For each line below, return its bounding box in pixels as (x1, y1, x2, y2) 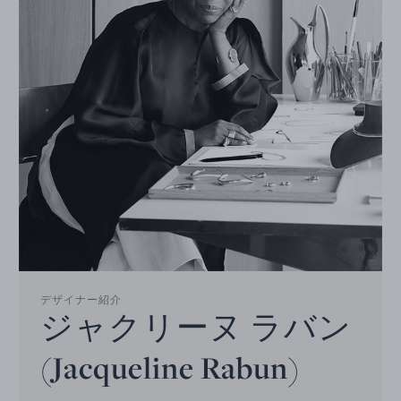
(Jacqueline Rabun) (40, 346, 301, 388)
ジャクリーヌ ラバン (40, 306, 353, 347)
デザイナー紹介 (40, 292, 123, 307)
